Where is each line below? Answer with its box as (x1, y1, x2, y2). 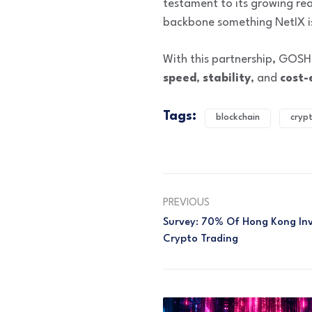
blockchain (216, 112, 260, 122)
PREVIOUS (163, 197, 210, 208)
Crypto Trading (163, 233, 238, 244)
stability (203, 72, 251, 84)
